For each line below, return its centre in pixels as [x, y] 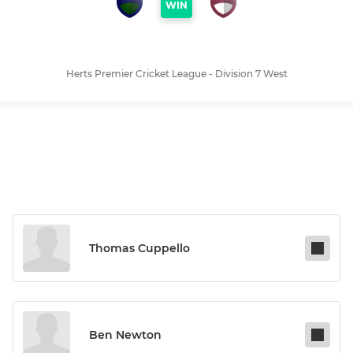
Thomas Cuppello [139, 249]
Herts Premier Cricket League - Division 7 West [176, 74]
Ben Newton [125, 335]
